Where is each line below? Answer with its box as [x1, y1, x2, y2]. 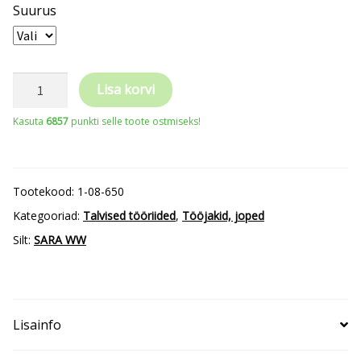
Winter [12, 195, 53, 214]
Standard [12, 171, 67, 189]
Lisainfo [13, 316, 61, 334]
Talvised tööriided [83, 208, 176, 224]
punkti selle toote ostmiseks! [68, 114, 201, 129]
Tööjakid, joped [182, 208, 264, 224]
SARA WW [34, 232, 86, 248]
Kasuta [13, 114, 46, 129]
